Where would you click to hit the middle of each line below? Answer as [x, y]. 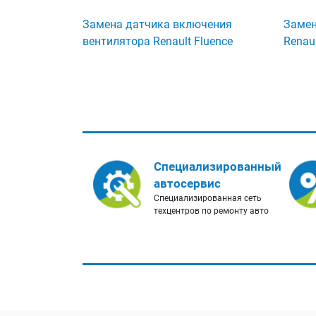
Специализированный [218, 167]
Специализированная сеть [208, 199]
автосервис [187, 184]
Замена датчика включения [157, 25]
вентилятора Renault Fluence [158, 42]
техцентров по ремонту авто [211, 211]
